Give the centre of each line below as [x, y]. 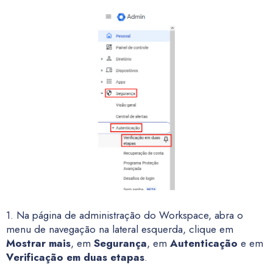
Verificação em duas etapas [75, 257]
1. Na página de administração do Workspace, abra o [125, 215]
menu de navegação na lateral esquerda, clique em [120, 229]
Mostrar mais [38, 243]
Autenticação [204, 243]
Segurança [120, 243]
